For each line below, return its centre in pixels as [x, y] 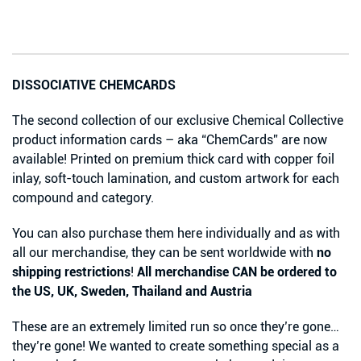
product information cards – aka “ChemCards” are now [170, 140]
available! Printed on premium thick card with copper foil [173, 160]
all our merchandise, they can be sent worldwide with [164, 253]
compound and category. [83, 198]
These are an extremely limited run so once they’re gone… [176, 327]
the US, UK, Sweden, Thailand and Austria [132, 292]
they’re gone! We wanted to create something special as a [176, 346]
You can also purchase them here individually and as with [176, 234]
